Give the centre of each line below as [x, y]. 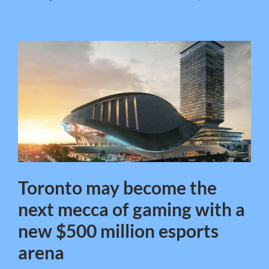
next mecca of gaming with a [131, 209]
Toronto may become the [117, 188]
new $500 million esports [118, 231]
